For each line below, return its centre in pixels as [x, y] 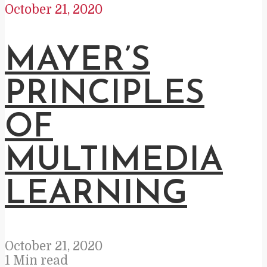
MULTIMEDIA [114, 161]
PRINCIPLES [105, 94]
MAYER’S [77, 61]
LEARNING [96, 195]
